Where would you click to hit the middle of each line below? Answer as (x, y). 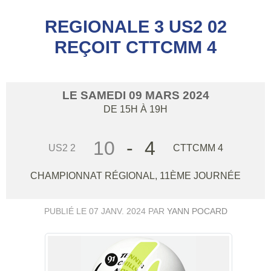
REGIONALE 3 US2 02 (135, 26)
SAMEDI (104, 95)
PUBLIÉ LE (66, 211)
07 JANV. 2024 (117, 211)
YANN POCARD (197, 211)
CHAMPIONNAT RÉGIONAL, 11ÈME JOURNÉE (135, 176)
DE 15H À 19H (135, 109)
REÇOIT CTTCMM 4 (135, 47)
